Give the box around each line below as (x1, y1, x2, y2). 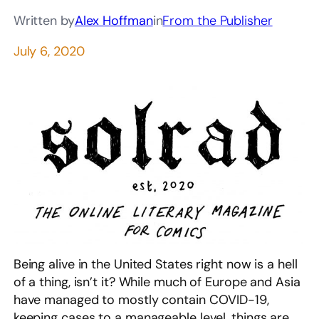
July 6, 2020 (13, 42, 85, 60)
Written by (13, 11, 75, 29)
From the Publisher (162, 11, 273, 29)
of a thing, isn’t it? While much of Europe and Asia (13, 273, 300, 291)
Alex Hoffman (74, 11, 153, 29)
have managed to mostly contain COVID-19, (13, 291, 269, 309)
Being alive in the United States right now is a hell (13, 256, 298, 273)
